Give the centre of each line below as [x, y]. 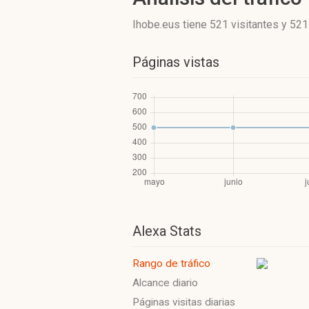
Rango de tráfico [171, 263]
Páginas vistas [176, 62]
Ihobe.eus [158, 24]
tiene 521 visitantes [231, 24]
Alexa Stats [167, 231]
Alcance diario [165, 283]
